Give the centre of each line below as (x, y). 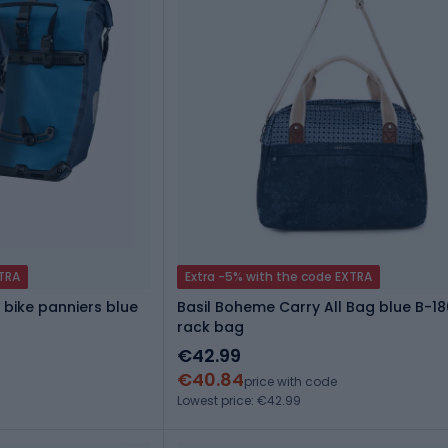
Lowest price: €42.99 (239, 401)
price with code (290, 382)
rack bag (210, 327)
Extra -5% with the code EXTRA (278, 277)
